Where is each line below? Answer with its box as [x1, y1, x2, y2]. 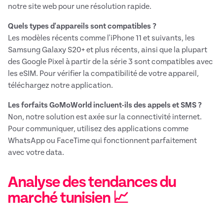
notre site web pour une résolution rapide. [8, 2, 151, 11]
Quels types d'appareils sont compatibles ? [8, 22, 156, 31]
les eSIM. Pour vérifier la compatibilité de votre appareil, [8, 70, 199, 78]
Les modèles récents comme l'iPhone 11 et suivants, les [8, 34, 195, 42]
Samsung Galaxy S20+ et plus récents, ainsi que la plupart [8, 46, 207, 54]
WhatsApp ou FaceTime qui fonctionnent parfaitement [8, 137, 197, 145]
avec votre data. [8, 148, 64, 157]
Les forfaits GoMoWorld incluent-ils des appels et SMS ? [8, 101, 202, 110]
